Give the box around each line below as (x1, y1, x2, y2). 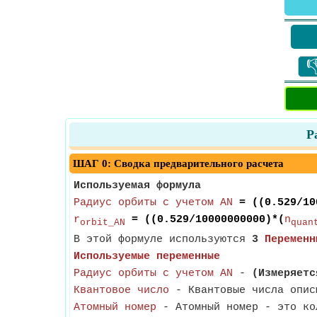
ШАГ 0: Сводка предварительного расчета (73, 158, 284, 169)
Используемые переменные (74, 250, 220, 263)
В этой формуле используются (74, 234, 252, 246)
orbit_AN (80, 218, 125, 228)
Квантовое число (74, 284, 169, 296)
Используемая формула (74, 180, 201, 192)
